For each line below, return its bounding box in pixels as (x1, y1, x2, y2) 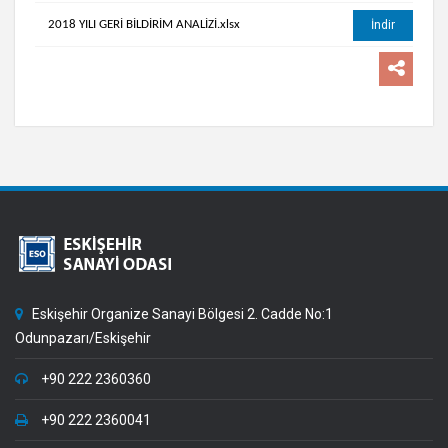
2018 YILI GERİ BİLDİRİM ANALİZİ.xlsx (48, 18, 240, 31)
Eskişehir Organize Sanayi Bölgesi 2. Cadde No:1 (29, 306, 333, 322)
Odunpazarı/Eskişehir (15, 330, 151, 346)
